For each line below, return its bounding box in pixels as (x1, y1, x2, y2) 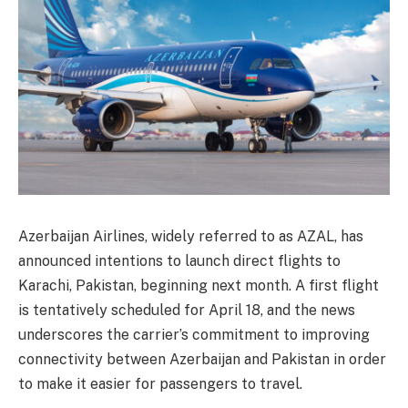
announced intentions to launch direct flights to (18, 251, 341, 270)
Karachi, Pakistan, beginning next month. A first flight (18, 276, 379, 294)
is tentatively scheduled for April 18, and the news (18, 301, 355, 319)
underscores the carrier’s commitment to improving (18, 325, 370, 343)
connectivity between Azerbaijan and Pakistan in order (18, 350, 386, 368)
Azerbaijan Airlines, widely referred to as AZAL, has (18, 227, 363, 245)
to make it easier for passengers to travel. (18, 374, 302, 393)
